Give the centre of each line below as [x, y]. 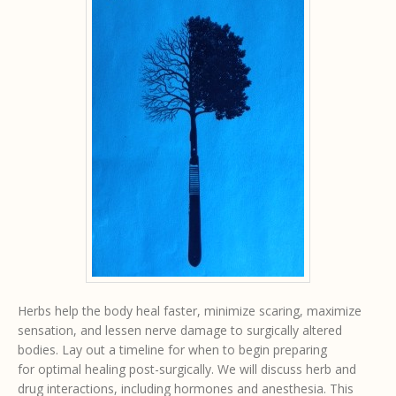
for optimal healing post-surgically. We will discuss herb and [187, 369]
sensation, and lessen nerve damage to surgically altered [180, 330]
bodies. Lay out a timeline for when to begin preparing [172, 349]
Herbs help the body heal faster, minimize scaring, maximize [190, 310]
